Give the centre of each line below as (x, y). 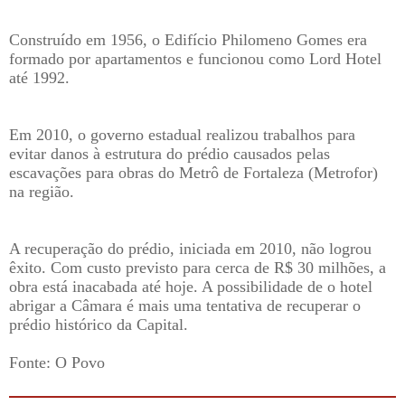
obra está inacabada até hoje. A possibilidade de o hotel (191, 287)
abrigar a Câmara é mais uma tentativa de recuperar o (185, 306)
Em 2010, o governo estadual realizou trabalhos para (182, 135)
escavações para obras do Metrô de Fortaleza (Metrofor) (193, 173)
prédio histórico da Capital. (99, 325)
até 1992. (39, 78)
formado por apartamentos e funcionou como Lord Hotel (195, 59)
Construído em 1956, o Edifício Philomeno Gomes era (188, 40)
